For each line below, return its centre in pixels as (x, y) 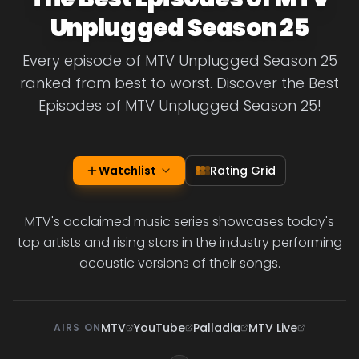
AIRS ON (77, 327)
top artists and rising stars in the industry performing (179, 242)
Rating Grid (243, 171)
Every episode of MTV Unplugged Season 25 (179, 61)
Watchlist (127, 171)
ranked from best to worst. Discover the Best (179, 83)
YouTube (160, 328)
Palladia (217, 328)
